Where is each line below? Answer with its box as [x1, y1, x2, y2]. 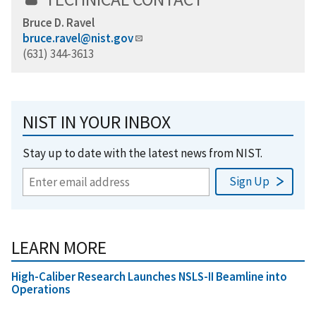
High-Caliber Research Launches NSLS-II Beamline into [11, 269, 287, 285]
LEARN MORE [11, 236, 107, 260]
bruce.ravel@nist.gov [23, 30, 133, 47]
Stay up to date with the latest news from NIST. [23, 145, 262, 162]
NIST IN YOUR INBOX [23, 111, 171, 134]
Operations [11, 281, 71, 298]
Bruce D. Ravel [23, 15, 95, 31]
